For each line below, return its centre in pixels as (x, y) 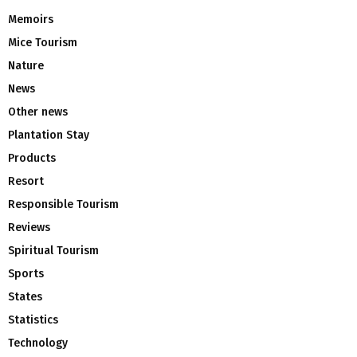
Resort (26, 182)
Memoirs (31, 20)
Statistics (33, 320)
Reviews (29, 228)
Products (32, 159)
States (25, 297)
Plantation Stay (49, 135)
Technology (38, 343)
